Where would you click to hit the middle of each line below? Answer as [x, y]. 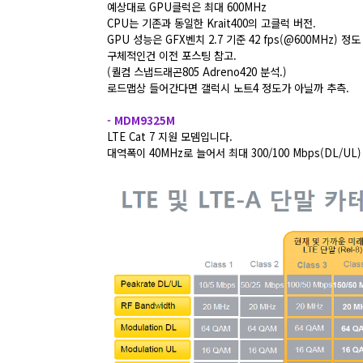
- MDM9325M [141, 120]
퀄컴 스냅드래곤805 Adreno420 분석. [197, 71]
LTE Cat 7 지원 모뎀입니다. [170, 136]
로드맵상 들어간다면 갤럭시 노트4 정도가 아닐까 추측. [228, 88]
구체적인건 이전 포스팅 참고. [172, 55]
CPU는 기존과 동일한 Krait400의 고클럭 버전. [211, 23]
